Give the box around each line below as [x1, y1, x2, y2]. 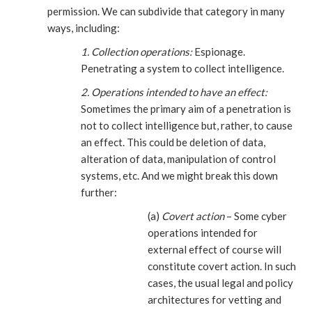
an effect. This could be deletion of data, [81, 136, 265, 149]
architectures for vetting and [148, 293, 281, 306]
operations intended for [148, 226, 258, 240]
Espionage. [194, 45, 245, 58]
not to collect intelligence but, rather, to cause [81, 119, 292, 132]
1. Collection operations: [81, 45, 194, 58]
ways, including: [47, 22, 120, 35]
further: [81, 186, 117, 199]
